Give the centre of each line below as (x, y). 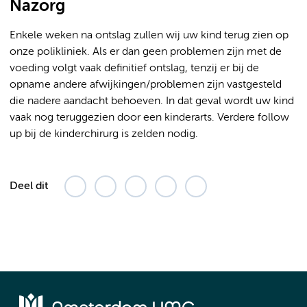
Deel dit (29, 186)
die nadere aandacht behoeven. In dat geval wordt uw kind (152, 101)
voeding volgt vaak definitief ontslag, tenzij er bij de (134, 69)
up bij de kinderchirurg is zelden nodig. (104, 134)
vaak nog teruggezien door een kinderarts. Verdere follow (149, 118)
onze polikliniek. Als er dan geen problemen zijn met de (146, 52)
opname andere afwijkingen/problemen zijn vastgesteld (146, 85)
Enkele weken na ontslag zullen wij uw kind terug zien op (149, 36)
